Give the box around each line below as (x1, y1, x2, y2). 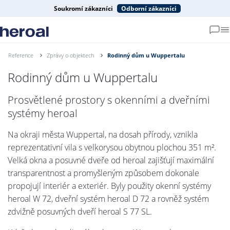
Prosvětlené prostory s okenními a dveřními (8, 92, 210, 107)
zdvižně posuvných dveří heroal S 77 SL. (8, 205, 152, 217)
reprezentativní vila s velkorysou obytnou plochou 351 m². (8, 141, 216, 153)
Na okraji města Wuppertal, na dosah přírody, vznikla (8, 128, 198, 140)
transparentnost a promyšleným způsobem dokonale (8, 167, 199, 179)
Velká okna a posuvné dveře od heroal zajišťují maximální (8, 154, 214, 166)
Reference (8, 51, 33, 59)
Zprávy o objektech (47, 51, 94, 59)
